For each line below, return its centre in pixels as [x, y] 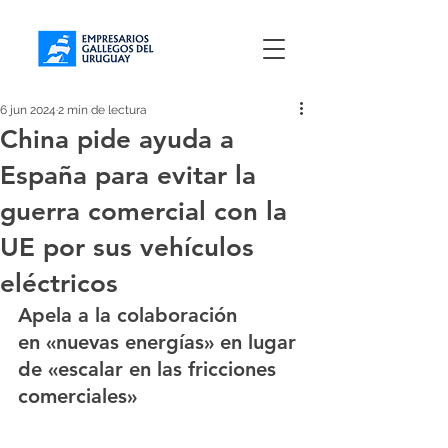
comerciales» [77, 396]
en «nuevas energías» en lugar [160, 342]
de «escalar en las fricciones [150, 369]
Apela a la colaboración [130, 315]
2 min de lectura [102, 110]
